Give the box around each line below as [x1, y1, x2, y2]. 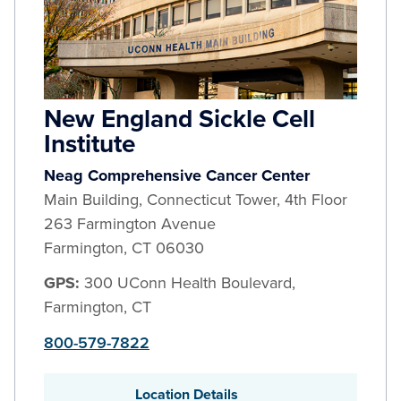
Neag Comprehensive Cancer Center [44, 164, 310, 187]
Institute [44, 125, 135, 162]
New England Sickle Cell [44, 100, 315, 137]
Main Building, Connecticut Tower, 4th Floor [44, 188, 347, 211]
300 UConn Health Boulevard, [84, 271, 295, 294]
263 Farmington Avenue [44, 212, 216, 235]
